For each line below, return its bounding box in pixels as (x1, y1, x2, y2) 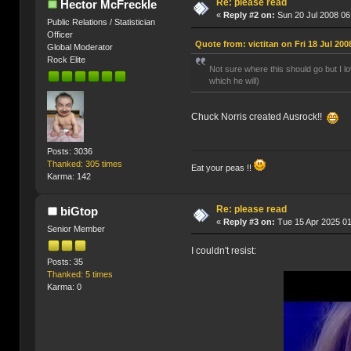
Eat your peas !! (191, 163, 255, 173)
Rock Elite (47, 55, 86, 65)
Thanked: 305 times (47, 158, 123, 168)
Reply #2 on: (223, 10, 276, 20)
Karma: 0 (47, 282, 82, 292)
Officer (47, 30, 74, 40)
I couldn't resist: (191, 244, 257, 256)
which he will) (208, 75, 259, 85)
